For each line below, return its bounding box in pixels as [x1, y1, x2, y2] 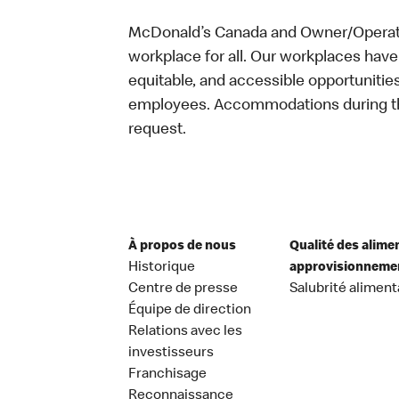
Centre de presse [128, 281, 238, 297]
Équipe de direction [128, 303, 251, 318]
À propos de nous [128, 239, 236, 254]
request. [128, 122, 186, 138]
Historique [128, 260, 195, 275]
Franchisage [128, 367, 207, 382]
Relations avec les [128, 324, 242, 339]
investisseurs [128, 346, 214, 361]
